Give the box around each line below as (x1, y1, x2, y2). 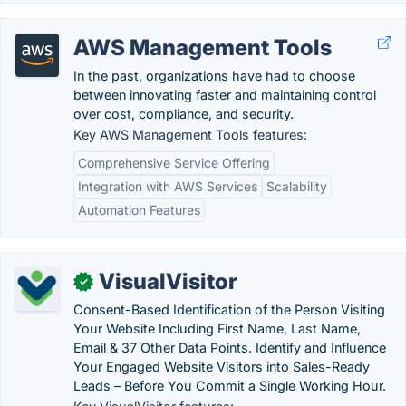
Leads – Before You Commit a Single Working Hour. (73, 378, 386, 393)
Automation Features (78, 202, 200, 217)
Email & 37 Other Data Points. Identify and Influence (73, 340, 386, 355)
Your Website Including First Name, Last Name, (73, 321, 361, 336)
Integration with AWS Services (78, 179, 257, 194)
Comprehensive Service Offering (78, 155, 270, 170)
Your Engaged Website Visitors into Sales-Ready (73, 359, 370, 374)
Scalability (266, 179, 327, 194)
